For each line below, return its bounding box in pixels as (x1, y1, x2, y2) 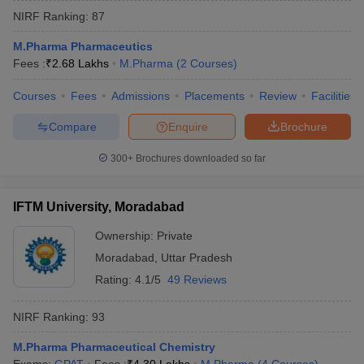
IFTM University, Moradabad (13, 200, 184, 214)
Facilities (311, 89, 356, 102)
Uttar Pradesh (161, 251, 232, 264)
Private (157, 229, 193, 242)
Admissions (111, 89, 170, 102)
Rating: (95, 273, 135, 286)
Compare (48, 119, 97, 133)
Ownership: (95, 229, 157, 242)
